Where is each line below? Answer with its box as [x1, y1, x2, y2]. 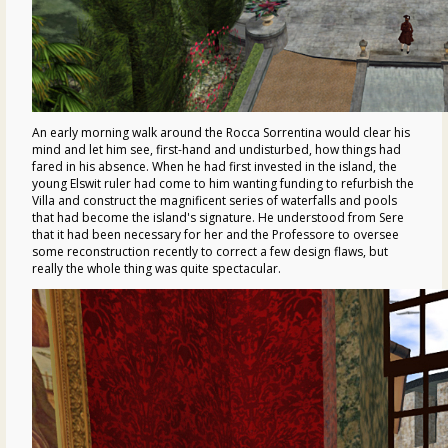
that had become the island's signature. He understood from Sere [32, 208, 404, 226]
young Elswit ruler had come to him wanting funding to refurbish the [32, 174, 414, 192]
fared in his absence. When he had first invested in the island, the [32, 157, 397, 175]
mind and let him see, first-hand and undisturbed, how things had [32, 140, 401, 158]
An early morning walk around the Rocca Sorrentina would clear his [32, 123, 410, 141]
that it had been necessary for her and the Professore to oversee [32, 225, 399, 243]
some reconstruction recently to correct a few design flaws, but [32, 242, 388, 260]
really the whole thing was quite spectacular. [32, 259, 281, 277]
